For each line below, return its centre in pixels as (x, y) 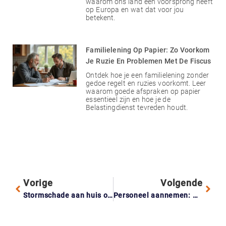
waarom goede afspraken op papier (143, 91)
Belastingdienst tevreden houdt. (137, 107)
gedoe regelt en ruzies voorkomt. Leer (146, 83)
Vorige (38, 183)
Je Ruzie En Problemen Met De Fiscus (149, 61)
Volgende (181, 183)
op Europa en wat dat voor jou (135, 9)
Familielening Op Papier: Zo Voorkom (148, 50)
